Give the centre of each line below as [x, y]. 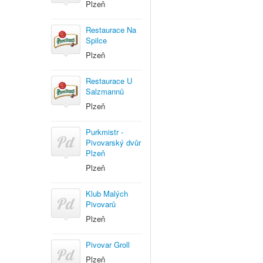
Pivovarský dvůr [113, 142]
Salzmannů [105, 91]
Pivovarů [101, 204]
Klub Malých [107, 193]
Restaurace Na [111, 30]
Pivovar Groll [108, 245]
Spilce [96, 40]
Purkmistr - [104, 132]
